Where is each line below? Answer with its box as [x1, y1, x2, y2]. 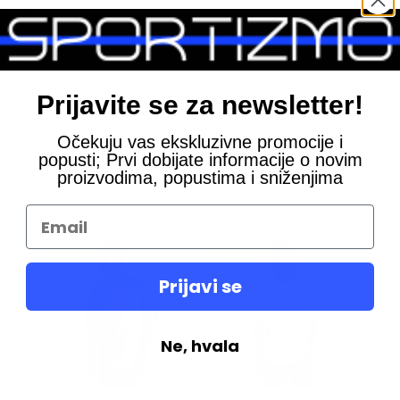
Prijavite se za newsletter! [37, 90, 363, 121]
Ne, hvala [161, 335, 239, 358]
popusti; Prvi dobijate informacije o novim [37, 150, 362, 171]
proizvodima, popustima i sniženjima [57, 168, 343, 188]
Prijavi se [158, 274, 242, 300]
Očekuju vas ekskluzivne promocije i [57, 132, 343, 153]
